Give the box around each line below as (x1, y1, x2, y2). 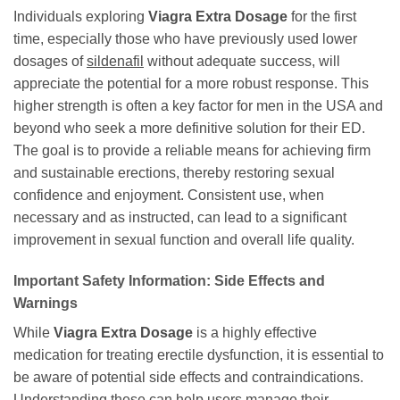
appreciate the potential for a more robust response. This (13, 76, 369, 92)
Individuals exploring (13, 9, 148, 25)
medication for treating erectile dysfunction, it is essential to (13, 347, 384, 363)
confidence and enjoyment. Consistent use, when (13, 187, 324, 204)
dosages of (13, 54, 87, 70)
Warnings (13, 296, 78, 312)
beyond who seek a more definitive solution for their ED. (13, 121, 365, 137)
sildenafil (87, 54, 144, 70)
